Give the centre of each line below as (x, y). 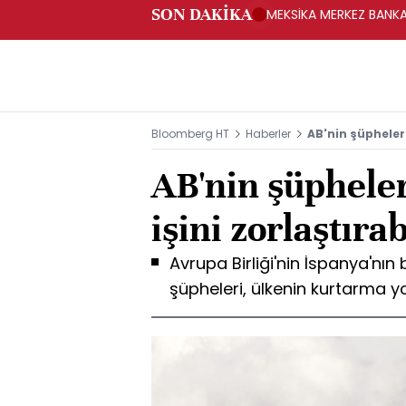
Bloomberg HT (190, 134)
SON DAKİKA (202, 14)
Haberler (268, 134)
